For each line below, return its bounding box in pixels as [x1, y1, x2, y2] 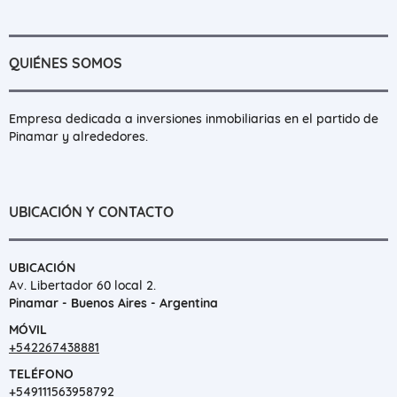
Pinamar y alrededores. [9, 128, 148, 144]
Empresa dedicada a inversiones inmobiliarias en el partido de [9, 111, 378, 127]
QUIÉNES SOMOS [9, 54, 122, 72]
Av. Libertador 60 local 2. [9, 277, 156, 293]
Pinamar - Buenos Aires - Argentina [9, 295, 218, 311]
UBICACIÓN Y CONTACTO [9, 203, 174, 221]
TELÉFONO [9, 366, 74, 382]
